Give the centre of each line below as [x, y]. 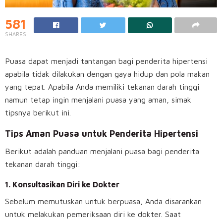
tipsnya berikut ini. [38, 113]
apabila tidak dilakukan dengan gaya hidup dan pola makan [107, 74]
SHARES [16, 34]
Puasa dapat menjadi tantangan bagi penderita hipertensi [106, 61]
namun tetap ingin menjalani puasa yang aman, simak [98, 100]
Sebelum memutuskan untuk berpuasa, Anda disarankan [103, 201]
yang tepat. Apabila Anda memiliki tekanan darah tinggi [102, 87]
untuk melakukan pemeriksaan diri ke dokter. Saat [93, 214]
